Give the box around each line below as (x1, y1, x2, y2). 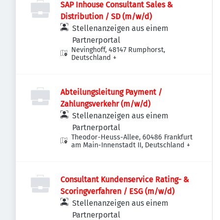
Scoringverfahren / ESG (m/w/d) (60, 187, 174, 196)
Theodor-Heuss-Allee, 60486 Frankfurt (71, 133, 193, 141)
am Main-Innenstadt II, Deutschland (71, 141, 185, 149)
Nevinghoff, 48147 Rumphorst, (71, 46, 165, 54)
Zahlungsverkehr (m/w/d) (60, 99, 150, 109)
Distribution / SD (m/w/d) (60, 12, 152, 21)
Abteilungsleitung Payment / (60, 87, 162, 97)
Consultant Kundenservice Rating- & (60, 175, 189, 184)
